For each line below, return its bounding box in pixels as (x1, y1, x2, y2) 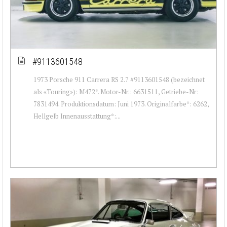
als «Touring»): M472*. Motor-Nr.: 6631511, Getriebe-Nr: (33, 87, 199, 96)
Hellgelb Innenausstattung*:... (33, 111, 121, 121)
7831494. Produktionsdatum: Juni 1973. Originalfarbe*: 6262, (33, 99, 209, 108)
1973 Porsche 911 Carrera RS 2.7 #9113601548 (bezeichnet (33, 74, 205, 84)
